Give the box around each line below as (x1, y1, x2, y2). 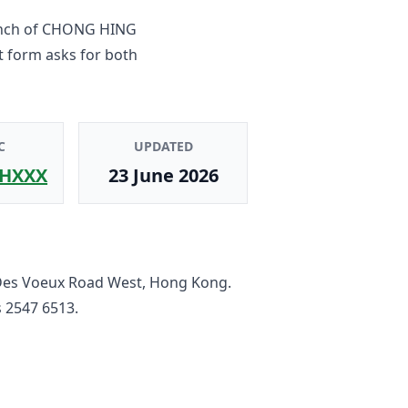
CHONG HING (41, 18, 137, 39)
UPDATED (133, 137, 193, 155)
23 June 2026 (107, 162, 219, 188)
